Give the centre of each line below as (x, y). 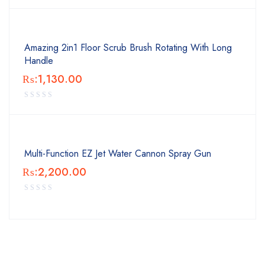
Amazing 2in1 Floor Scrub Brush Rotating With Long (128, 48)
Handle (39, 61)
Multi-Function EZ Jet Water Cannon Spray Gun (118, 153)
